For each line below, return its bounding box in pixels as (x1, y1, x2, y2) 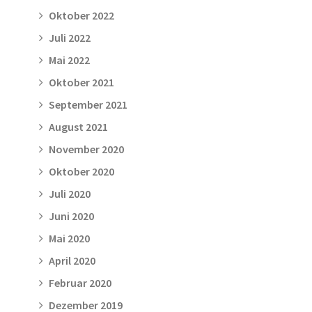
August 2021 (49, 120, 108, 134)
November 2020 (49, 142, 124, 156)
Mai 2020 (49, 231, 90, 245)
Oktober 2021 (49, 75, 114, 89)
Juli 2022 (49, 31, 91, 45)
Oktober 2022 (49, 8, 114, 22)
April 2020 (49, 253, 95, 267)
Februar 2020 (49, 276, 111, 290)
